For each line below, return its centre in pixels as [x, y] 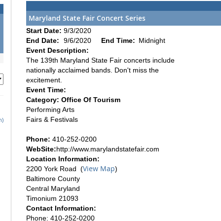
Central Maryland [53, 188]
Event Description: [57, 50]
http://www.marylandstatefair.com [108, 149]
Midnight [152, 40]
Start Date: [45, 30]
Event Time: [46, 90]
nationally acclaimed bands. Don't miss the [92, 70]
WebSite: [41, 149]
